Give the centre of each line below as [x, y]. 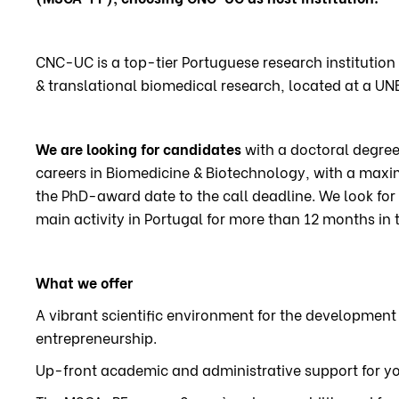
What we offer [84, 281]
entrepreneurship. [96, 337]
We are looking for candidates [138, 148]
